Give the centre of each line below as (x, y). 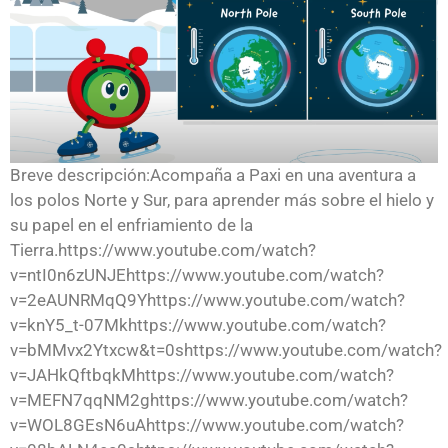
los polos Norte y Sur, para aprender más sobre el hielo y (222, 200)
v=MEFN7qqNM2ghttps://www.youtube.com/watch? (209, 400)
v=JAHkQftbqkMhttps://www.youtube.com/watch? (202, 375)
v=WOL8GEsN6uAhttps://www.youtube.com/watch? (207, 425)
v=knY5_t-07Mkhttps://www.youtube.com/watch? (198, 325)
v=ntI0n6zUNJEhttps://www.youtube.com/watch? (197, 275)
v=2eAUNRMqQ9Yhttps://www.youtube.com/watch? (207, 300)
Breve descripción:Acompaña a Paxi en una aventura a (213, 175)
